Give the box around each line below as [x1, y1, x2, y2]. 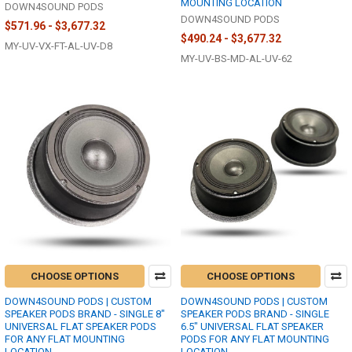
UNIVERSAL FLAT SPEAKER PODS [5, 321, 156, 333]
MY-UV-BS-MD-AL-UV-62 [181, 52, 292, 64]
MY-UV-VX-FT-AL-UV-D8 [5, 39, 112, 52]
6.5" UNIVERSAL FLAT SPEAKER [181, 321, 324, 333]
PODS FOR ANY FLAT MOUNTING [181, 333, 329, 346]
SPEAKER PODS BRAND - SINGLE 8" [5, 308, 165, 321]
